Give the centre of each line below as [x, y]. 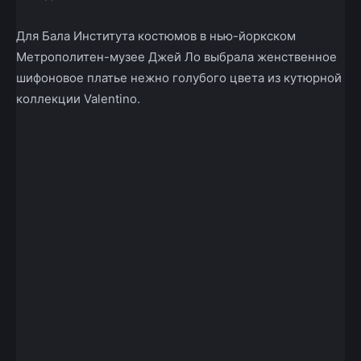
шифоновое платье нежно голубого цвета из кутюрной [179, 77]
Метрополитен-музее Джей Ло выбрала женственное [176, 56]
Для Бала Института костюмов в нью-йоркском [156, 35]
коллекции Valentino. [78, 98]
